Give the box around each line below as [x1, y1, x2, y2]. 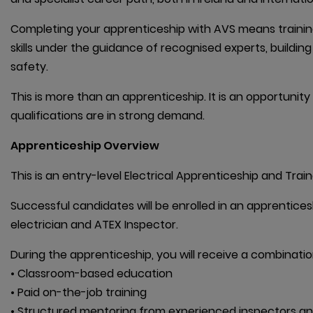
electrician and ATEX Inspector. [10, 217, 178, 233]
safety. [10, 59, 48, 75]
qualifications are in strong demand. [10, 108, 205, 124]
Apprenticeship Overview [10, 138, 159, 154]
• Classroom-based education [10, 265, 173, 282]
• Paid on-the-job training [10, 284, 147, 301]
